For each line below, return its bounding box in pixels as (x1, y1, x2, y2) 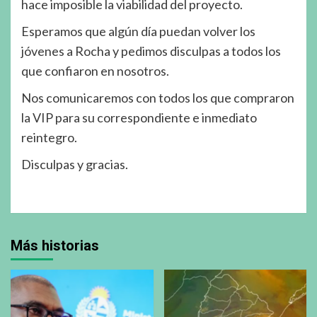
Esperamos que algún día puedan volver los (21, 23, 255, 39)
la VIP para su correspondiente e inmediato (21, 109, 257, 125)
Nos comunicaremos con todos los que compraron (21, 89, 294, 105)
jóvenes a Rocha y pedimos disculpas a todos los (21, 42, 281, 59)
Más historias (11, 236, 99, 254)
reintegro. (21, 129, 77, 145)
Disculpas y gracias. (21, 156, 128, 172)
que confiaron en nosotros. (21, 62, 169, 79)
